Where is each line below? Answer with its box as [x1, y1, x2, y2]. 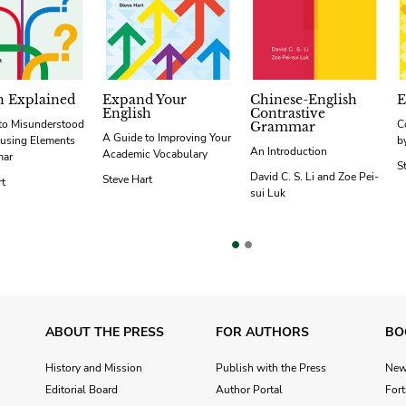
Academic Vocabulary [102, 147, 208, 162]
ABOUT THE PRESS [45, 324, 164, 342]
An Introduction [249, 144, 327, 159]
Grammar [249, 119, 315, 136]
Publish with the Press [215, 361, 326, 376]
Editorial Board [45, 382, 118, 398]
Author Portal [215, 382, 283, 398]
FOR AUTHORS [215, 324, 309, 342]
